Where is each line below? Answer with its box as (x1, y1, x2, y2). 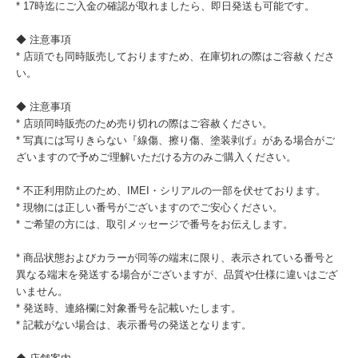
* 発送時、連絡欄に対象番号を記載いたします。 (16, 302, 241, 314)
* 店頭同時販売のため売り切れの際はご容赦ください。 (16, 117, 272, 129)
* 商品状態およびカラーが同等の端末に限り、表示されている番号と (16, 252, 335, 264)
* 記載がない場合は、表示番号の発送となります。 (16, 319, 252, 331)
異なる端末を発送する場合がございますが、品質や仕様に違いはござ (16, 268, 338, 280)
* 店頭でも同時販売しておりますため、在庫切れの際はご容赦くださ (16, 50, 335, 62)
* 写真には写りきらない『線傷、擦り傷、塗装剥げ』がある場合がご (16, 134, 335, 146)
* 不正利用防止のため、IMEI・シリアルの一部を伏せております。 (16, 185, 326, 197)
